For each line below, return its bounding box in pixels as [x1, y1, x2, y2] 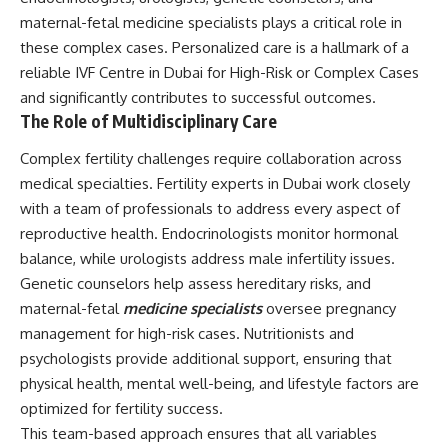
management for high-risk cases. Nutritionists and [20, 324, 354, 344]
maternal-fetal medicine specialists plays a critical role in [20, 12, 402, 32]
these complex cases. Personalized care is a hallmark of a [20, 37, 409, 57]
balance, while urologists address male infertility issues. [20, 249, 395, 269]
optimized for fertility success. [20, 399, 223, 419]
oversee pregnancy [262, 299, 396, 319]
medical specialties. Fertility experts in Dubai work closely [20, 174, 410, 194]
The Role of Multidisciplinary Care [20, 109, 277, 132]
